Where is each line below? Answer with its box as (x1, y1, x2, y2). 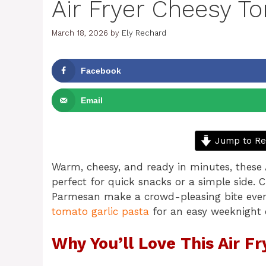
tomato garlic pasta (52, 205, 149, 217)
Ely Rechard (122, 28, 166, 38)
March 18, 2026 (52, 28, 108, 38)
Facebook (81, 66, 121, 76)
